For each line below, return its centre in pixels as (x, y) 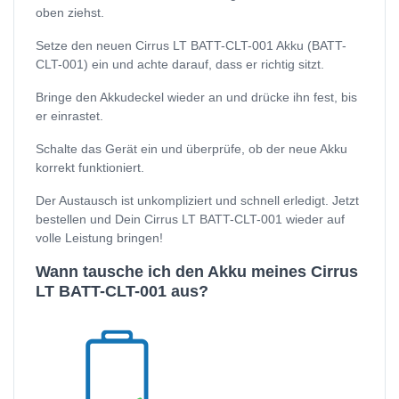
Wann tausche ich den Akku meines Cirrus (197, 272)
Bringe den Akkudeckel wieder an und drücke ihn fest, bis (196, 98)
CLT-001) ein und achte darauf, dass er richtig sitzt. (180, 65)
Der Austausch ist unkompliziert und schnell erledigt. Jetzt (197, 201)
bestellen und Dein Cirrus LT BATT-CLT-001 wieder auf (190, 220)
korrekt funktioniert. (90, 168)
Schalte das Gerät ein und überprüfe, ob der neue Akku (191, 149)
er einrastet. (69, 116)
